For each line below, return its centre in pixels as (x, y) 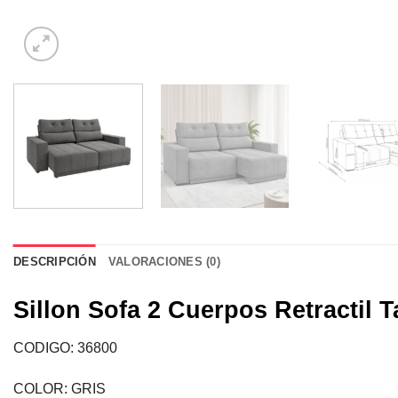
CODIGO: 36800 (65, 348)
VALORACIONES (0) (164, 261)
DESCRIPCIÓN (55, 261)
